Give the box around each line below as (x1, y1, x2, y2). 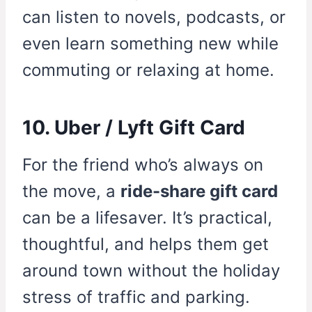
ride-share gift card (120, 181, 278, 202)
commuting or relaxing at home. (22, 60, 274, 81)
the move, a (22, 181, 120, 202)
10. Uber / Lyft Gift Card (22, 116, 245, 140)
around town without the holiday (22, 260, 280, 281)
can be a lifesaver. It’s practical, (22, 208, 272, 228)
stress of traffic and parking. (22, 287, 250, 308)
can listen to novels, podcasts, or (22, 7, 286, 28)
